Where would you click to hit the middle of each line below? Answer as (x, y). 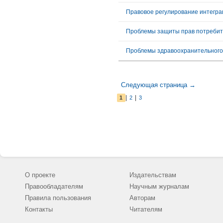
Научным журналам (159, 186)
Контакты (39, 209)
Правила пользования (58, 198)
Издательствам (153, 175)
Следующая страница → (158, 85)
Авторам (142, 198)
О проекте (40, 175)
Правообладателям (54, 186)
